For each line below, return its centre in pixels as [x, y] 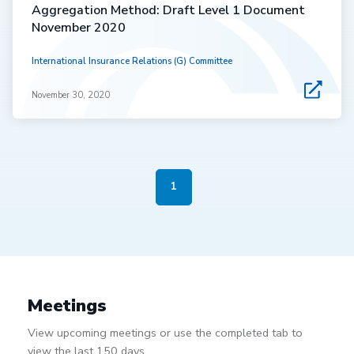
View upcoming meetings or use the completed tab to [165, 333]
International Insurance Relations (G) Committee [132, 61]
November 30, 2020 [71, 95]
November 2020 [79, 27]
